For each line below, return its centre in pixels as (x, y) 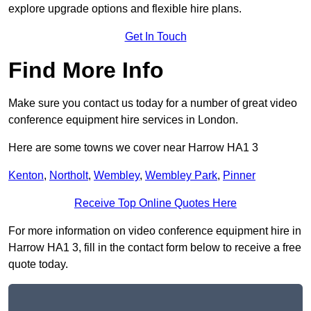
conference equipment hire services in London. (123, 120)
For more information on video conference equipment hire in (155, 231)
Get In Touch (155, 37)
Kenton (26, 176)
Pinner (239, 176)
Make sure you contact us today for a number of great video (153, 103)
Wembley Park (181, 176)
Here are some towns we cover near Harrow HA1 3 (133, 148)
